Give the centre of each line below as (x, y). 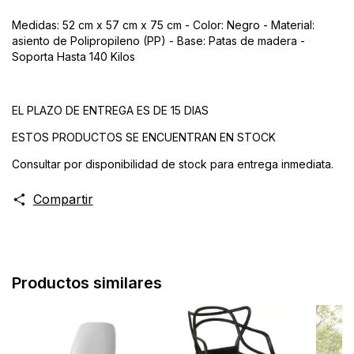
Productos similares (87, 282)
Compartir (63, 199)
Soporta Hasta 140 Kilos (73, 56)
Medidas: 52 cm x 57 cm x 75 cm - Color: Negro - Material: (163, 24)
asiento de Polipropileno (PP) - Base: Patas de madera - (158, 40)
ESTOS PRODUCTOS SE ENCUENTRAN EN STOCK (144, 137)
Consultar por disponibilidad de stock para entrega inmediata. (173, 164)
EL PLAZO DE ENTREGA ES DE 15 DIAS (112, 110)
